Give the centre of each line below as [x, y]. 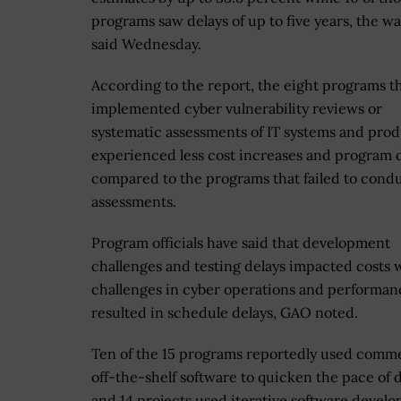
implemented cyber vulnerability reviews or [237, 109]
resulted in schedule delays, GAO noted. [225, 313]
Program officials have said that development [241, 243]
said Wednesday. [146, 44]
